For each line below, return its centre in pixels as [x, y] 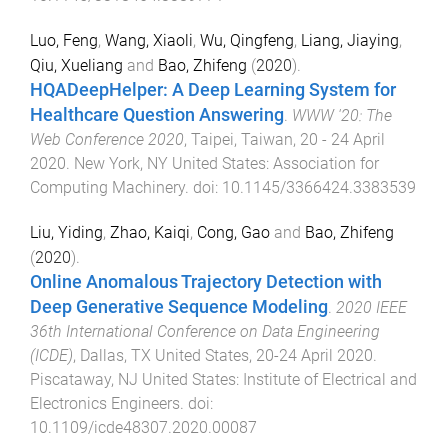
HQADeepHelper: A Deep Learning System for [213, 90]
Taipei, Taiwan [242, 139]
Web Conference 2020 [107, 139]
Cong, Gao [233, 232]
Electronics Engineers [105, 403]
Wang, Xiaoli [149, 40]
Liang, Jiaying [350, 40]
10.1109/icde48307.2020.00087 [143, 427]
